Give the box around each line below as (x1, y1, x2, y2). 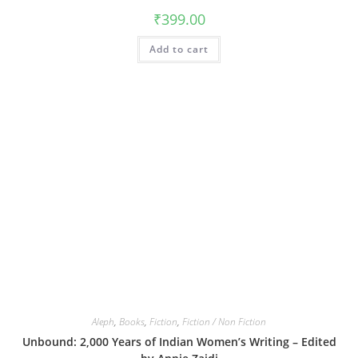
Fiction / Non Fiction (182, 314, 266, 328)
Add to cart (149, 42, 209, 56)
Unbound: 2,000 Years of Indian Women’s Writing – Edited (22, 333, 336, 349)
